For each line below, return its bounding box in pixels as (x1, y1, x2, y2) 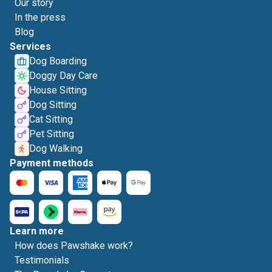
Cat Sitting (29, 114, 73, 125)
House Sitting (29, 84, 87, 96)
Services (10, 41, 51, 52)
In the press (15, 12, 66, 23)
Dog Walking (29, 143, 83, 154)
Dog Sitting (29, 99, 76, 110)
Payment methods (10, 157, 93, 169)
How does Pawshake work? (15, 240, 133, 251)
